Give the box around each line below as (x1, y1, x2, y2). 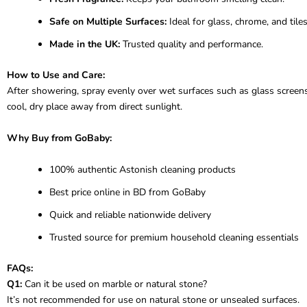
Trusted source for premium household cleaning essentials (49, 230, 299, 244)
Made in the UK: (49, 37, 120, 51)
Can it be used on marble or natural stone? (22, 277, 207, 291)
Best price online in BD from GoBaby (49, 185, 206, 199)
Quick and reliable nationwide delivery (49, 208, 211, 221)
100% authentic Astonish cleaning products (49, 162, 236, 176)
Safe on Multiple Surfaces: (49, 14, 167, 28)
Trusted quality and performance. (120, 37, 263, 51)
